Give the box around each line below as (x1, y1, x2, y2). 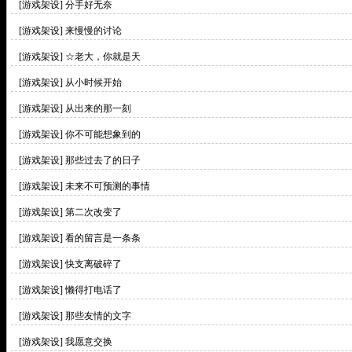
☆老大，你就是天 (65, 51, 141, 62)
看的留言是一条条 (65, 233, 141, 244)
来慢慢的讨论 (65, 25, 122, 36)
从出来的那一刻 (65, 103, 131, 114)
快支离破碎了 (65, 258, 122, 269)
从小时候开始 (65, 77, 122, 88)
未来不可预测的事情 (65, 181, 150, 192)
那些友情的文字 (65, 310, 131, 321)
